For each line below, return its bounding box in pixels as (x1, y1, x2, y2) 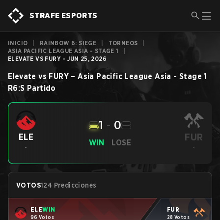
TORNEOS (108, 39, 138, 47)
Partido (27, 83, 56, 93)
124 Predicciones (41, 181, 97, 189)
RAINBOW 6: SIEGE (39, 39, 97, 47)
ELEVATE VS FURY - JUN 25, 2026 (8, 55, 107, 62)
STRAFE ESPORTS (29, 11, 98, 20)
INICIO (8, 39, 28, 47)
